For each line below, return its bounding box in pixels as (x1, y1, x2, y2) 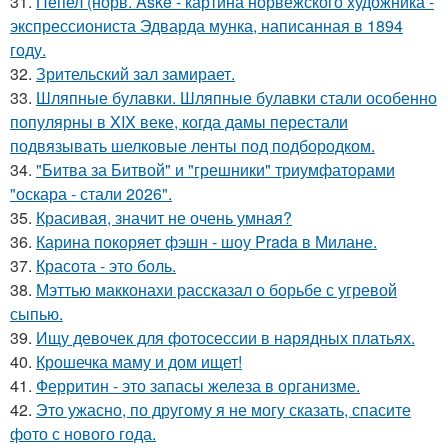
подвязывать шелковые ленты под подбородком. (10, 134, 375, 157)
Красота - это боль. (36, 254, 176, 277)
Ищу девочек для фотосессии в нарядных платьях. (36, 326, 415, 349)
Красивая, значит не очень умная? (36, 206, 292, 229)
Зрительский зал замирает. (36, 62, 235, 85)
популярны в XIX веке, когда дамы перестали (10, 110, 348, 133)
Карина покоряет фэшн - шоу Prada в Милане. (36, 230, 377, 253)
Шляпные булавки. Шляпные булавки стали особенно (36, 86, 437, 109)
